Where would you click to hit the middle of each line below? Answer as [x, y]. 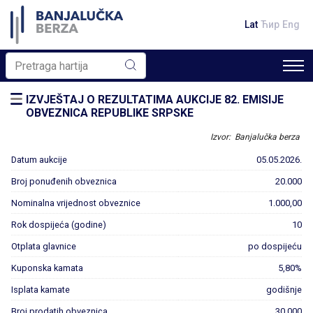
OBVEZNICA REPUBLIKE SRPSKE [110, 113]
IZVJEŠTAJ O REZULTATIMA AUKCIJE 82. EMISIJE [155, 100]
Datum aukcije [39, 160]
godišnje [284, 290]
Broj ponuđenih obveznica [64, 181]
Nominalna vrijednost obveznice [76, 203]
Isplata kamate [42, 290]
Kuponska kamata [47, 268]
